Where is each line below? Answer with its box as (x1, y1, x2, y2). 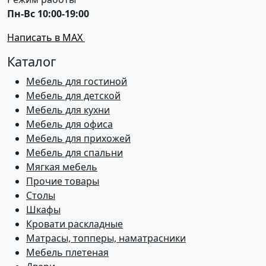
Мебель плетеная (26, 245, 109, 259)
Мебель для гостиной (26, 74, 127, 88)
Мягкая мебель (26, 160, 97, 173)
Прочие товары (26, 174, 99, 188)
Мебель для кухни (26, 103, 110, 116)
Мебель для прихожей (26, 131, 131, 145)
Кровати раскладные (26, 217, 123, 230)
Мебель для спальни (26, 145, 123, 159)
